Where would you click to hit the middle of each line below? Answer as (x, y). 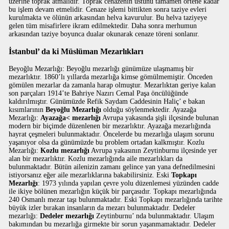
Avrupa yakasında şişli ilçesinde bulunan (160, 118)
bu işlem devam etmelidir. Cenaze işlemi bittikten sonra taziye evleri (108, 9)
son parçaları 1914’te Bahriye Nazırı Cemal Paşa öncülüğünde (99, 93)
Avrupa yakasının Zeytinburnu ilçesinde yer (154, 151)
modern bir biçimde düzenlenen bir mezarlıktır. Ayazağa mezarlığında (110, 126)
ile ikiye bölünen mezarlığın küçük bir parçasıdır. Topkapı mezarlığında (113, 191)
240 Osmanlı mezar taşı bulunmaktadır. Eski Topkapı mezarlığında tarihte (116, 200)
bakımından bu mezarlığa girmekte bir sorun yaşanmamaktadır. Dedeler (112, 224)
